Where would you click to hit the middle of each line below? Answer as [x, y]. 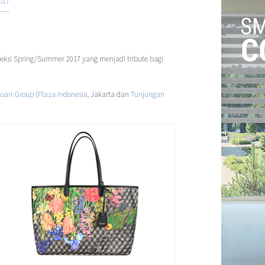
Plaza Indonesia [63, 94]
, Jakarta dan [109, 94]
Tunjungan [148, 94]
